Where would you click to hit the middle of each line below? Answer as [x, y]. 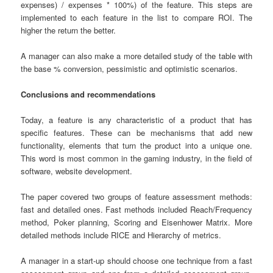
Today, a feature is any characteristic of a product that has [136, 119]
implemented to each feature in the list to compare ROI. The [136, 17]
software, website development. [77, 171]
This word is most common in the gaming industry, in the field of [136, 158]
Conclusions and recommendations [88, 94]
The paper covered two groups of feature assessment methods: [136, 197]
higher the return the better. [69, 30]
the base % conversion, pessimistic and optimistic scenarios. [129, 68]
